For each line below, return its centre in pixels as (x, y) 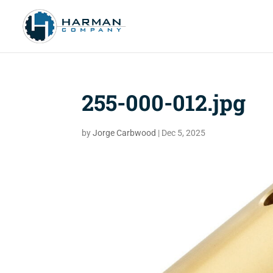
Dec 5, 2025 (184, 133)
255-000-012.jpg (164, 102)
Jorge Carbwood (125, 133)
